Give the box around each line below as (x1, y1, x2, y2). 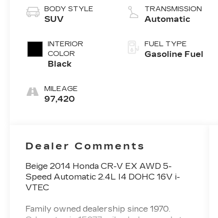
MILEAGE (44, 84, 78, 93)
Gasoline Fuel (144, 49, 203, 59)
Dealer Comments (25, 140, 145, 152)
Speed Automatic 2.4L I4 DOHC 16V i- (25, 172, 181, 182)
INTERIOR (48, 39, 84, 48)
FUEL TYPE (144, 39, 187, 48)
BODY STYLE (44, 4, 94, 13)
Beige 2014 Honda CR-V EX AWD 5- (25, 162, 172, 171)
